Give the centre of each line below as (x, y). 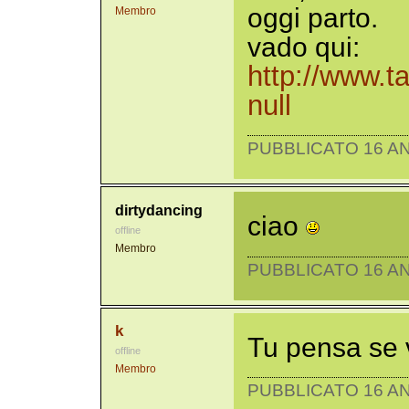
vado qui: (303, 47)
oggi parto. (312, 18)
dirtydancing (158, 210)
